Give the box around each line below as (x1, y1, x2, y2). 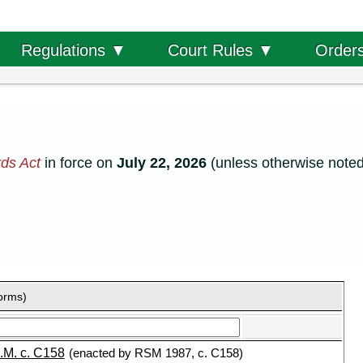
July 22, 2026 (117, 154, 207, 171)
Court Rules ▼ (167, 41, 274, 59)
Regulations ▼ (20, 41, 126, 59)
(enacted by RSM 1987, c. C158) (68, 346, 243, 361)
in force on (41, 154, 117, 171)
